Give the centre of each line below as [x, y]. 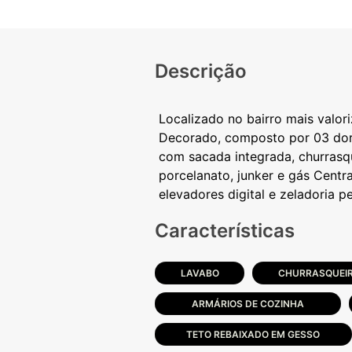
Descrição [201, 71]
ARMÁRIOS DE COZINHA [248, 304]
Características [225, 231]
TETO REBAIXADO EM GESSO [253, 334]
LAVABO [200, 273]
